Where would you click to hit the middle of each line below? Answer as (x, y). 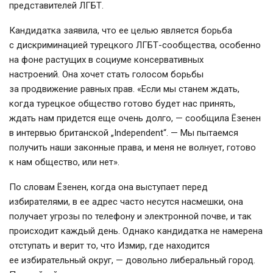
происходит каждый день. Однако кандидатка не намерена (136, 231)
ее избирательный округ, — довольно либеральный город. (132, 260)
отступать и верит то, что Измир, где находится (109, 245)
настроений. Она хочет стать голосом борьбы (106, 74)
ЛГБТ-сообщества (175, 45)
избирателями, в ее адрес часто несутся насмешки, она (126, 201)
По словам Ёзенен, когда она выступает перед (108, 187)
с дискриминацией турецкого (73, 45)
